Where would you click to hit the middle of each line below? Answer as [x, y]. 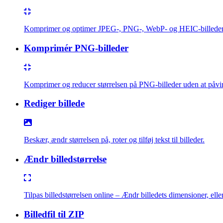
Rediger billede [54, 104]
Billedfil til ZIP [54, 215]
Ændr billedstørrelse [65, 159]
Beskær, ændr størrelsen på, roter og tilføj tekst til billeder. [114, 140]
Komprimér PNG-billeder [76, 48]
